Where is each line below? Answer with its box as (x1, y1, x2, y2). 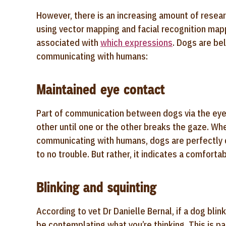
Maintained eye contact (36, 80, 165, 99)
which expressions (100, 37, 173, 48)
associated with (36, 37, 100, 48)
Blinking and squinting (36, 178, 156, 197)
